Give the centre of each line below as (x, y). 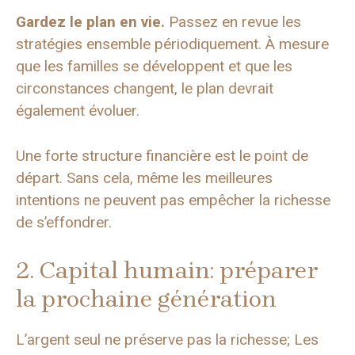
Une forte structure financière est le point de (162, 155)
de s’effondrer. (64, 222)
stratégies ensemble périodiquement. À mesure (172, 44)
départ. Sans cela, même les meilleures (144, 177)
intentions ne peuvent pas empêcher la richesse (173, 200)
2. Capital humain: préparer (167, 271)
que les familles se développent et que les (154, 67)
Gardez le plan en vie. (90, 22)
